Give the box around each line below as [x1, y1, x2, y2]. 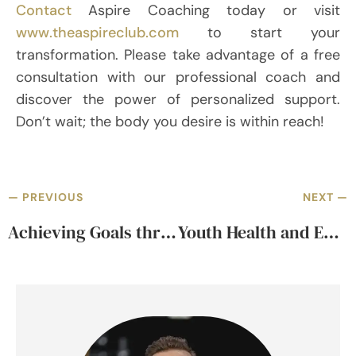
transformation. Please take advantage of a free [16, 44, 340, 64]
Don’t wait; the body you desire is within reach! [16, 111, 324, 131]
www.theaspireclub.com [16, 22, 179, 42]
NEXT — [303, 189, 348, 204]
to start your [179, 22, 340, 42]
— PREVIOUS [8, 189, 83, 204]
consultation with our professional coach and [16, 67, 340, 87]
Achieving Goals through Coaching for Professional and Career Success [161, 219, 176, 244]
